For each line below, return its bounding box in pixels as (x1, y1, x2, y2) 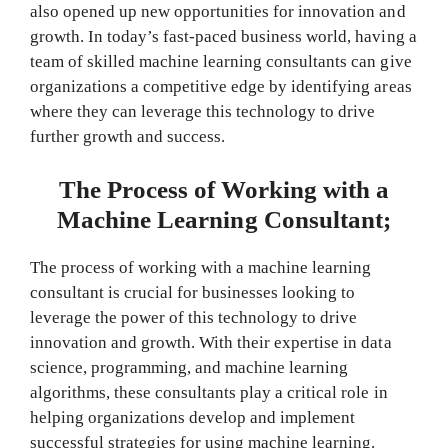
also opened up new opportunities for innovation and (30, 2, 406, 22)
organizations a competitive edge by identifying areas (30, 77, 412, 97)
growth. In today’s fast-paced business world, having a (30, 27, 417, 47)
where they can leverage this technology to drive (30, 102, 376, 122)
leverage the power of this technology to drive (30, 307, 358, 327)
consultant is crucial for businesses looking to (30, 282, 356, 302)
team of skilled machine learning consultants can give (30, 52, 412, 72)
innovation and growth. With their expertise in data (30, 332, 392, 352)
